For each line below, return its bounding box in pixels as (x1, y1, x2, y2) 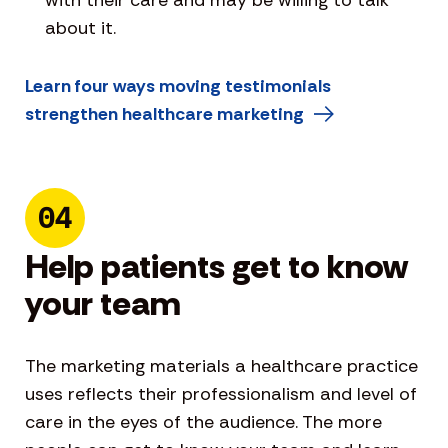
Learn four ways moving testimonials (25, 73, 331, 98)
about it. (45, 15, 116, 40)
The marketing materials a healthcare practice (25, 353, 418, 378)
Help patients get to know (25, 243, 408, 289)
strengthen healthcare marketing (25, 101, 304, 126)
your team (25, 280, 180, 326)
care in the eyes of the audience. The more (25, 409, 382, 434)
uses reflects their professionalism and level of (25, 381, 417, 406)
